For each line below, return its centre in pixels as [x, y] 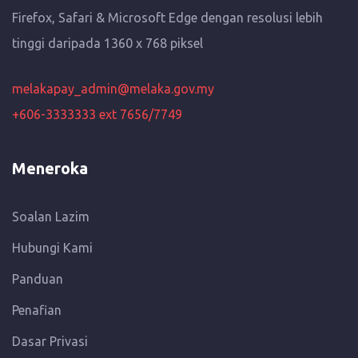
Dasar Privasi [50, 342]
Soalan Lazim [51, 217]
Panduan [38, 279]
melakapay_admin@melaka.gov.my [113, 89]
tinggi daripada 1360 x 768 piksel [107, 44]
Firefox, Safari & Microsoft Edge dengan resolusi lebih [167, 18]
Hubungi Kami [52, 248]
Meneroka [50, 169]
